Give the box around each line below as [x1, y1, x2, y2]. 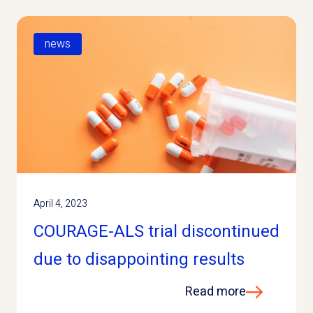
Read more [185, 282, 246, 301]
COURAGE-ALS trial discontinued [34, 219, 279, 244]
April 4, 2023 [34, 196, 87, 211]
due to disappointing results [34, 247, 245, 272]
